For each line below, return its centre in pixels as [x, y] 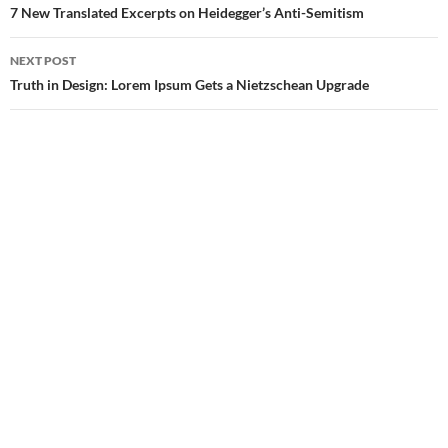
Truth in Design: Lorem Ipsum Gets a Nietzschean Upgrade [189, 84]
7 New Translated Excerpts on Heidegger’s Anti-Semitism [187, 12]
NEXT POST [43, 60]
